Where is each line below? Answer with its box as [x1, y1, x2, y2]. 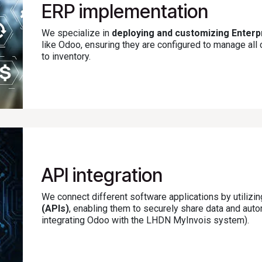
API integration [42, 163, 163, 187]
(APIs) [42, 202, 69, 214]
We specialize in [42, 27, 112, 39]
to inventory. [42, 51, 91, 63]
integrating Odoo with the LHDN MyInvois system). [42, 214, 249, 226]
